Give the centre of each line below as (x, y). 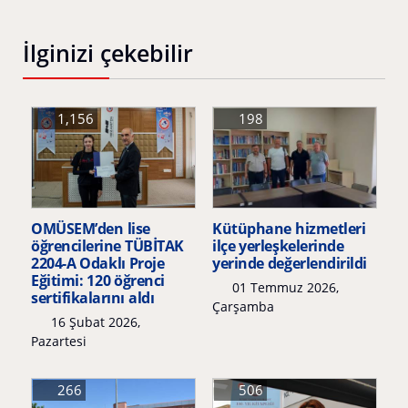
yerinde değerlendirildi (290, 263)
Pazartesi (59, 341)
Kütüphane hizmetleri (289, 228)
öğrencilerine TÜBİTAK (107, 245)
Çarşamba (243, 306)
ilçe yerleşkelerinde (278, 245)
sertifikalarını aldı (93, 297)
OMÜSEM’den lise (91, 228)
